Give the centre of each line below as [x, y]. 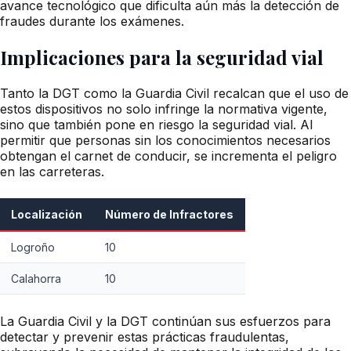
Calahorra [36, 279]
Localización [47, 215]
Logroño [33, 248]
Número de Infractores [170, 215]
